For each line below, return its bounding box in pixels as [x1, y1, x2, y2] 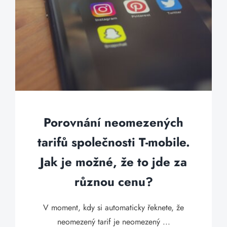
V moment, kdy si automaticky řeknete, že [43, 202, 184, 213]
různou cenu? [74, 173, 153, 191]
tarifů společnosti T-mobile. [37, 133, 190, 151]
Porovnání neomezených [44, 113, 183, 131]
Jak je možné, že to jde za [40, 153, 187, 171]
